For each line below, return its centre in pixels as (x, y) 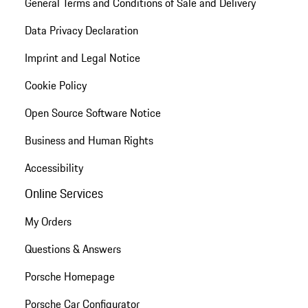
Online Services (64, 194)
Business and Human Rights (89, 141)
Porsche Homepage (69, 277)
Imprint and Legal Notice (82, 58)
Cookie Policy (55, 86)
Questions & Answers (73, 249)
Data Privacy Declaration (81, 31)
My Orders (48, 222)
